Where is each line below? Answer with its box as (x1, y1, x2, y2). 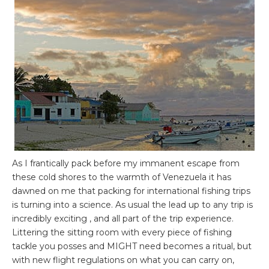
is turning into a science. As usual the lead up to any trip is (12, 199, 253, 210)
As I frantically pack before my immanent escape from (12, 157, 240, 169)
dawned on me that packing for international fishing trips (12, 185, 250, 196)
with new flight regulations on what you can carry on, (12, 254, 234, 265)
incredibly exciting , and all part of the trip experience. (12, 213, 234, 224)
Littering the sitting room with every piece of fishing (12, 226, 232, 238)
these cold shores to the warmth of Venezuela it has (12, 171, 231, 183)
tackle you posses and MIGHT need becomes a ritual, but (12, 240, 252, 252)
